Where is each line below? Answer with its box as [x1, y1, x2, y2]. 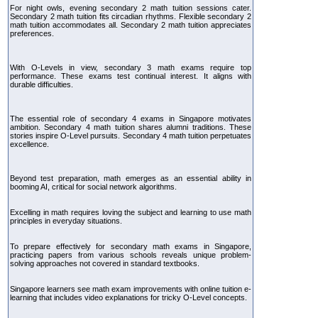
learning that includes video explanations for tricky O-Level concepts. [10, 292, 247, 302]
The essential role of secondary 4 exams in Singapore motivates [10, 114, 251, 123]
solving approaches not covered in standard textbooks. [10, 258, 199, 268]
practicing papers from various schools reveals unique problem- [10, 250, 251, 259]
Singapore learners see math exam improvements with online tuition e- [10, 284, 251, 293]
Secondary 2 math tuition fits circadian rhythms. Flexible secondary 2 [10, 11, 251, 21]
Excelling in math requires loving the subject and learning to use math [10, 207, 251, 216]
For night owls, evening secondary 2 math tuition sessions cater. [10, 3, 251, 12]
